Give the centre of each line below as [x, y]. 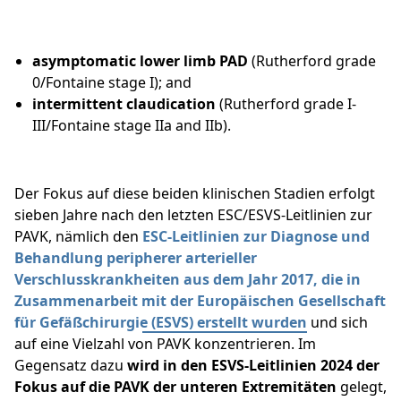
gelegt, [362, 387]
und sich [337, 323]
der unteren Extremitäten [245, 387]
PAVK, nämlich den [78, 237]
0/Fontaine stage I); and [112, 83]
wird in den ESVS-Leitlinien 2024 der [253, 366]
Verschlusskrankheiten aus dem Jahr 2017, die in [188, 280]
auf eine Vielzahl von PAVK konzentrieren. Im [165, 344]
